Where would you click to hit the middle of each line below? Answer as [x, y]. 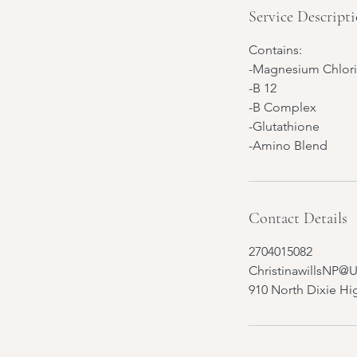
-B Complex [282, 107]
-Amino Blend [288, 145]
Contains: [275, 50]
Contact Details [298, 218]
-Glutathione [284, 126]
